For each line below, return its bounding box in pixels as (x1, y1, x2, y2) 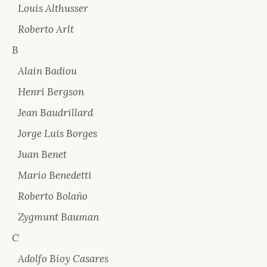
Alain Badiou (18, 64, 77, 77)
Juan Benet (18, 147, 67, 161)
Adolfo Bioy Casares (18, 252, 108, 265)
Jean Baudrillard (18, 105, 93, 119)
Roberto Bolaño (18, 189, 88, 203)
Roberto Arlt (18, 22, 74, 36)
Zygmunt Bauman (18, 210, 99, 223)
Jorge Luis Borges (18, 126, 97, 140)
